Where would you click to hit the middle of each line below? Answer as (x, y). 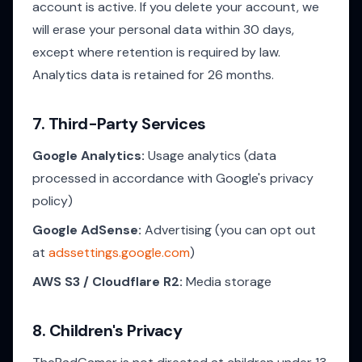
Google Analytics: (88, 156)
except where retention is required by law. (156, 52)
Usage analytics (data (210, 156)
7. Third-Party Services (119, 124)
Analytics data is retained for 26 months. (153, 75)
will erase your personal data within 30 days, (163, 29)
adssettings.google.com (119, 253)
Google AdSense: (87, 230)
